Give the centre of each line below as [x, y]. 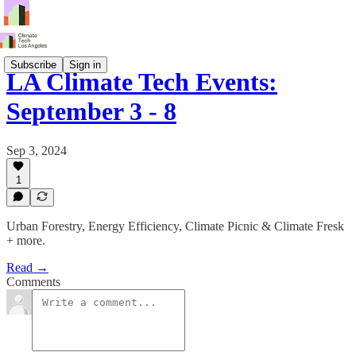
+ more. [26, 240]
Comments [33, 282]
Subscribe [33, 64]
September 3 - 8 [91, 112]
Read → [27, 267]
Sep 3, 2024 [37, 150]
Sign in [85, 64]
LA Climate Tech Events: [142, 82]
